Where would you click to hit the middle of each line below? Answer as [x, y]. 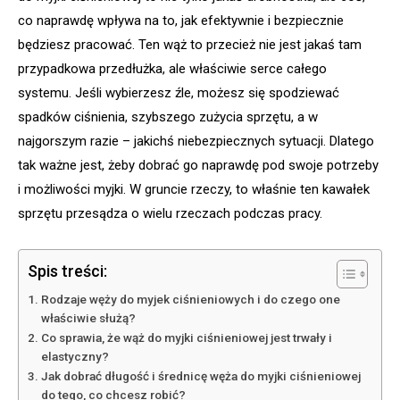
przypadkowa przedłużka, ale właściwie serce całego [172, 68]
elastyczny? [75, 356]
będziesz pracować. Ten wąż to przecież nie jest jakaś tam [190, 44]
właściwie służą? [88, 317]
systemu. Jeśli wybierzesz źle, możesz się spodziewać [179, 92]
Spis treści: [67, 271]
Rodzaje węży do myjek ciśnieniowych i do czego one [190, 299]
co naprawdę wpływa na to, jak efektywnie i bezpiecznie [181, 20]
